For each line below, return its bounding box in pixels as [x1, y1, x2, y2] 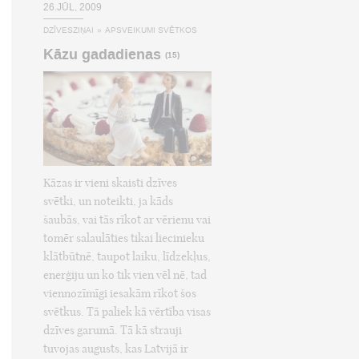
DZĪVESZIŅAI [43, 25, 94, 36]
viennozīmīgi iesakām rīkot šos [43, 286, 196, 301]
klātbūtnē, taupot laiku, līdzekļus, [43, 249, 211, 264]
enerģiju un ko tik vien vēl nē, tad [43, 268, 207, 283]
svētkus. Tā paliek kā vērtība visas [43, 305, 211, 320]
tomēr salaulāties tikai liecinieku [43, 231, 204, 246]
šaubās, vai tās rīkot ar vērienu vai [43, 212, 211, 228]
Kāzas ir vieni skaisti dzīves [43, 175, 177, 191]
